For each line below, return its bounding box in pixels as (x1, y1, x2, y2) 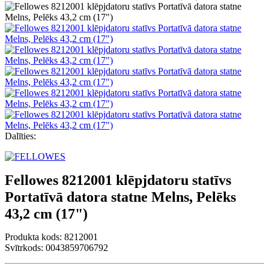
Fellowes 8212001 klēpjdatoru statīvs (5, 172, 231, 189)
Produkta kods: (5, 232, 64, 243)
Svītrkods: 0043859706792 (5, 243, 108, 253)
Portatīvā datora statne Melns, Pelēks (5, 189, 236, 205)
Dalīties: (5, 131, 36, 141)
